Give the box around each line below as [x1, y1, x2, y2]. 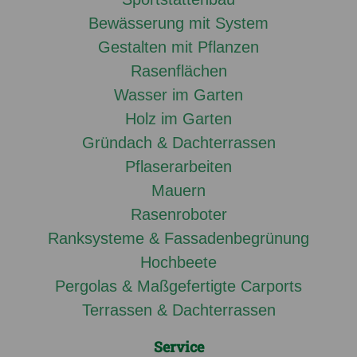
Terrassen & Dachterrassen [81, 301, 276, 320]
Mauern [151, 182, 206, 200]
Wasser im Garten [114, 86, 243, 104]
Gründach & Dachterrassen [81, 134, 276, 152]
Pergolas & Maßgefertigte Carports [55, 277, 302, 296]
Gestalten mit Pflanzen [98, 38, 259, 57]
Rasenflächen [130, 62, 227, 80]
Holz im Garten [125, 110, 232, 128]
